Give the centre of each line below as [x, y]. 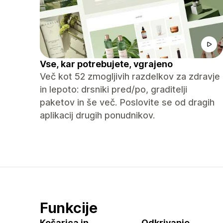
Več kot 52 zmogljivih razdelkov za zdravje [130, 76]
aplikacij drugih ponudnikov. [97, 115]
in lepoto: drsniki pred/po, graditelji [113, 89]
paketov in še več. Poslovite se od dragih [127, 102]
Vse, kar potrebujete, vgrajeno [106, 64]
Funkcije [69, 208]
